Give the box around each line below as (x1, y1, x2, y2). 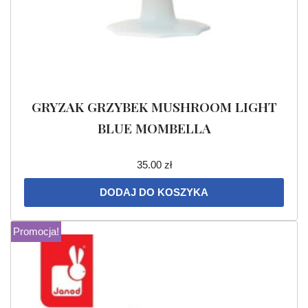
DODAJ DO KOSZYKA (100, 186, 208, 199)
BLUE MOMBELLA (97, 119, 211, 137)
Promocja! (13, 225, 60, 238)
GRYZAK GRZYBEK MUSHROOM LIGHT (31, 98, 277, 116)
